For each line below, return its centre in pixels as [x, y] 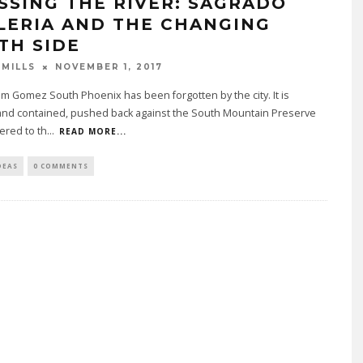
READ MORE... [92, 132]
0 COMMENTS [60, 166]
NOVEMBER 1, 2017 [109, 67]
